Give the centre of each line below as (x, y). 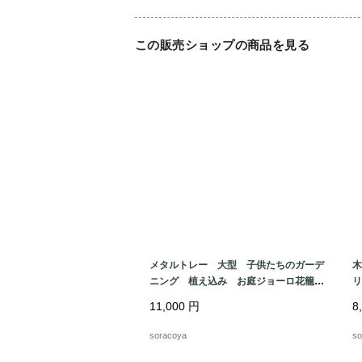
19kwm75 (172, 298)
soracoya (168, 336)
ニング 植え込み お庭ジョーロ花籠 (237, 282)
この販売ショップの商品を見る (223, 44)
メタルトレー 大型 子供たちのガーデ (237, 265)
